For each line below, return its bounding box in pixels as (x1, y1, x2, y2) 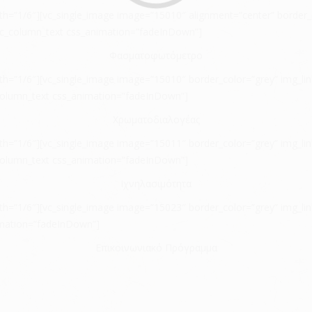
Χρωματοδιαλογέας (112, 113, 200, 126)
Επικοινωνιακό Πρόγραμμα (95, 241, 217, 254)
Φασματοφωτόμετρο (109, 49, 203, 62)
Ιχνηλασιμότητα (120, 177, 192, 190)
